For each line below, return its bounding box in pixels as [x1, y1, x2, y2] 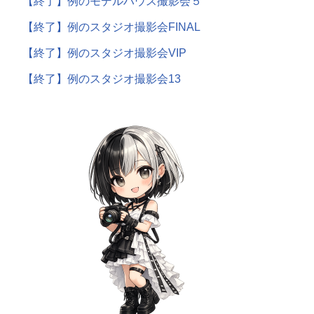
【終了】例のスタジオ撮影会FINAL [22, 21, 200, 33]
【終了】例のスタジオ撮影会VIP [22, 47, 186, 59]
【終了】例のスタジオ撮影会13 [22, 73, 181, 85]
